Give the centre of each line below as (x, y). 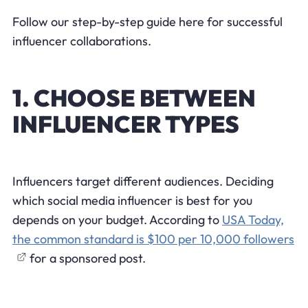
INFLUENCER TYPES (125, 124)
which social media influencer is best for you (132, 200)
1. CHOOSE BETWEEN (134, 98)
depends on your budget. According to (117, 219)
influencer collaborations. (81, 41)
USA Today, (253, 219)
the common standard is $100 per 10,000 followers (153, 239)
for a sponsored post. (86, 258)
